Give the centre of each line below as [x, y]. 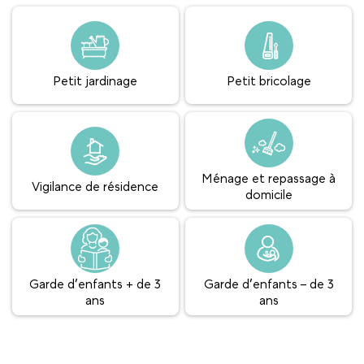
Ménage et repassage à [269, 179]
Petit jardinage [95, 81]
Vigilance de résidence [95, 187]
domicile [269, 195]
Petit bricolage [269, 81]
